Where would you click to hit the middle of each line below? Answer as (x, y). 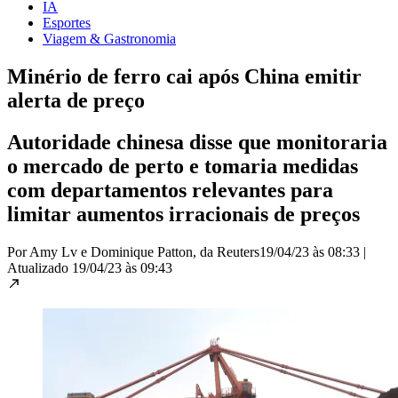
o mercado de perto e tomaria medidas (183, 166)
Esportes (67, 22)
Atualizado (40, 267)
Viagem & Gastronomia (109, 38)
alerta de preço (76, 100)
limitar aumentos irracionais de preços (183, 214)
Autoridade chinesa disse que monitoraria (197, 142)
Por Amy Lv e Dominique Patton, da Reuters (133, 251)
